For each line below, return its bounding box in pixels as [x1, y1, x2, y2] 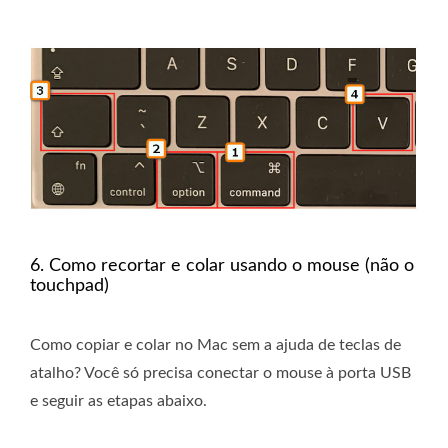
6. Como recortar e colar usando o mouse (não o [30, 257, 414, 276]
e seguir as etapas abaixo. [30, 393, 207, 410]
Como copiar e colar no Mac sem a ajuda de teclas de [30, 337, 401, 354]
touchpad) [30, 277, 109, 296]
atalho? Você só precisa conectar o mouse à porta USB [30, 365, 411, 382]
